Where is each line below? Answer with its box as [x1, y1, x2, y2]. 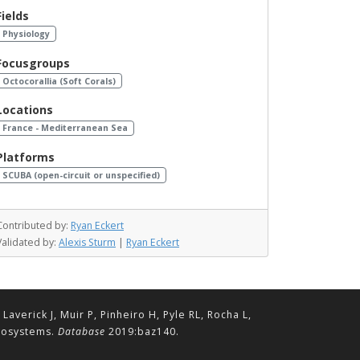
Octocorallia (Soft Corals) [2, 75, 116, 87]
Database [57, 325, 105, 338]
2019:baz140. [104, 325, 179, 338]
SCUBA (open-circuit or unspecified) [2, 170, 160, 182]
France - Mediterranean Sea [2, 122, 128, 134]
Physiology [2, 28, 50, 39]
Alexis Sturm [59, 235, 116, 249]
